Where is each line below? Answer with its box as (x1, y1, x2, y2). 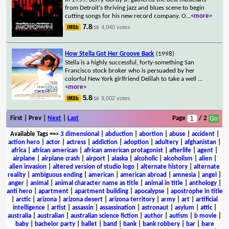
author (144, 212, 163, 219)
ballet (81, 220, 97, 227)
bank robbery (142, 220, 180, 227)
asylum (174, 204, 194, 211)
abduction (105, 130, 133, 138)
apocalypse (134, 188, 165, 195)
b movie (194, 212, 217, 219)
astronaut (141, 204, 169, 211)
